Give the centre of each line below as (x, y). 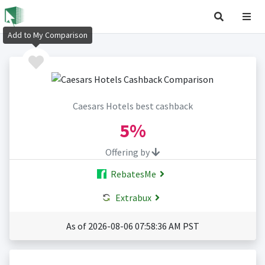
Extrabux (132, 198)
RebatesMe (132, 174)
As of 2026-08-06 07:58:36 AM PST (132, 226)
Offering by (128, 152)
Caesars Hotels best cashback (132, 106)
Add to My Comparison (48, 35)
